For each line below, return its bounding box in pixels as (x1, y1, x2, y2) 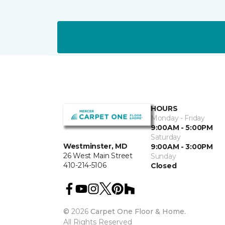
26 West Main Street (63, 151, 133, 161)
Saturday (151, 133, 181, 142)
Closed (151, 161, 177, 170)
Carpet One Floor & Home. (90, 207, 186, 216)
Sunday (151, 152, 176, 161)
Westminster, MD (63, 142, 128, 151)
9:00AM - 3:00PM (151, 142, 213, 151)
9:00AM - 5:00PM (151, 123, 213, 132)
